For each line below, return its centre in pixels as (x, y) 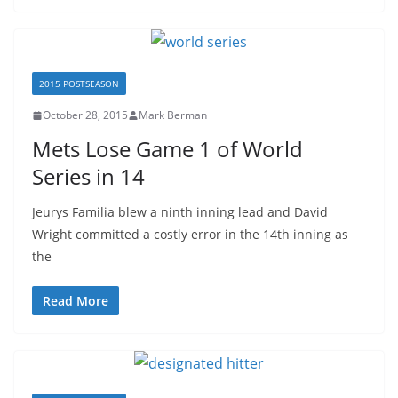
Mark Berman (173, 115)
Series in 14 (88, 176)
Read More (76, 301)
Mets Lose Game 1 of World (167, 149)
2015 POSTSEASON (79, 84)
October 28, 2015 (85, 115)
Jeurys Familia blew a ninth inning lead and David (180, 212)
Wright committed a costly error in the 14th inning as (190, 234)
